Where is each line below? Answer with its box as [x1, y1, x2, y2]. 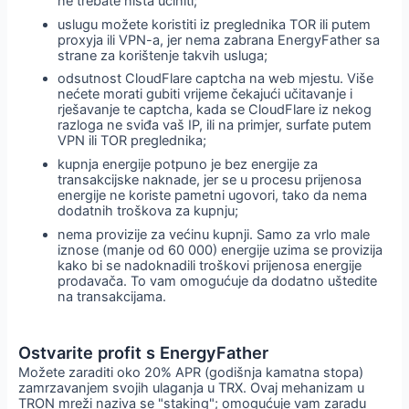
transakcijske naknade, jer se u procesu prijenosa [58, 172, 362, 189]
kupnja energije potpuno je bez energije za [58, 156, 319, 173]
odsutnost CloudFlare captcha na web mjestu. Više [58, 70, 374, 88]
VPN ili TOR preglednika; [58, 132, 207, 150]
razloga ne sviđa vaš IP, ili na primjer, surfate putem [58, 117, 372, 134]
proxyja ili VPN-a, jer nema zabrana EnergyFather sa [58, 31, 381, 48]
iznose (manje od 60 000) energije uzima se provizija [58, 241, 383, 258]
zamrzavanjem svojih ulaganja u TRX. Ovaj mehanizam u [17, 380, 364, 397]
